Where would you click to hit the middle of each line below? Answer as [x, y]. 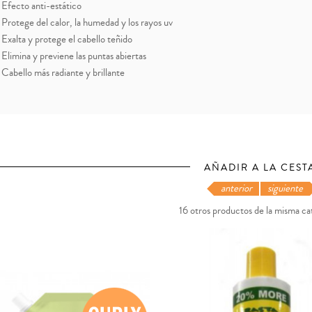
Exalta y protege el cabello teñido [67, 40]
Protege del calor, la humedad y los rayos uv [87, 23]
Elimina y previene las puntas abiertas [74, 56]
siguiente [285, 189]
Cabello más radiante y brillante [63, 73]
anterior [236, 189]
